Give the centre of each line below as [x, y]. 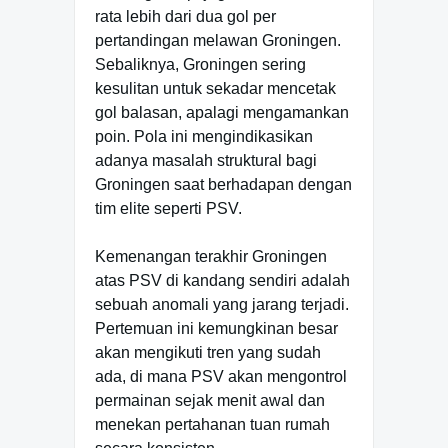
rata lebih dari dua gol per [185, 16]
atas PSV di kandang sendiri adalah [222, 280]
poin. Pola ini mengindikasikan [204, 136]
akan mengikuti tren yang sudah [208, 352]
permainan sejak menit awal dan [210, 400]
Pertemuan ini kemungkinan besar [216, 328]
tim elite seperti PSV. [168, 208]
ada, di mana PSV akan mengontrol [221, 376]
